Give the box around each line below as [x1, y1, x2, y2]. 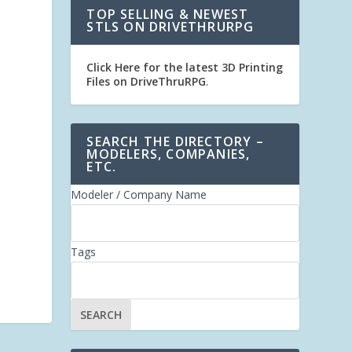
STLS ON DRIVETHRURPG [86, 18, 255, 35]
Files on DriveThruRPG [86, 74, 207, 89]
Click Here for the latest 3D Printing [86, 60, 284, 75]
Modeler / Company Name [71, 187, 207, 202]
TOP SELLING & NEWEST [86, 5, 249, 23]
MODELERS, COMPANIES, [86, 145, 251, 163]
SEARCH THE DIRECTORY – [86, 133, 264, 150]
